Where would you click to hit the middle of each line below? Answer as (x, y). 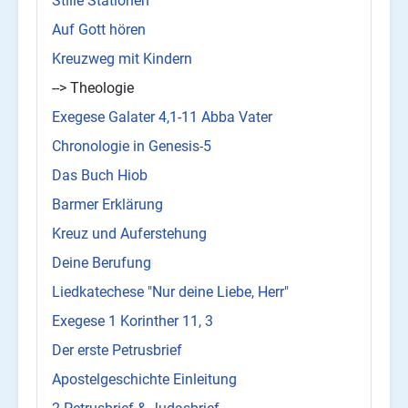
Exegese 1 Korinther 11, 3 (133, 321)
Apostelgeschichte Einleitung (144, 380)
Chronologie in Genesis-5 (132, 147)
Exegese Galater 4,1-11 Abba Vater (162, 117)
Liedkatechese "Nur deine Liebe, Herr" (170, 292)
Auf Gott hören (99, 30)
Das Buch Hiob (100, 176)
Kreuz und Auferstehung (129, 234)
